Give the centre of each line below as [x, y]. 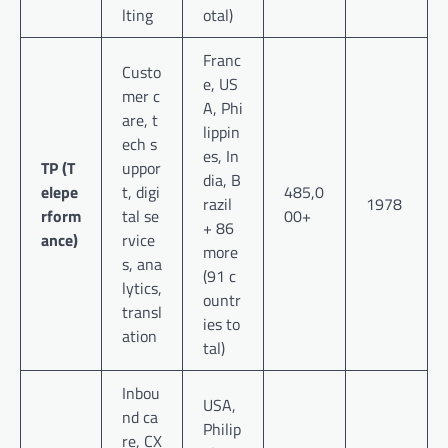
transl [142, 312]
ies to [221, 324]
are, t [140, 120]
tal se [140, 216]
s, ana [142, 264]
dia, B [222, 180]
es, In [221, 156]
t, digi [141, 192]
